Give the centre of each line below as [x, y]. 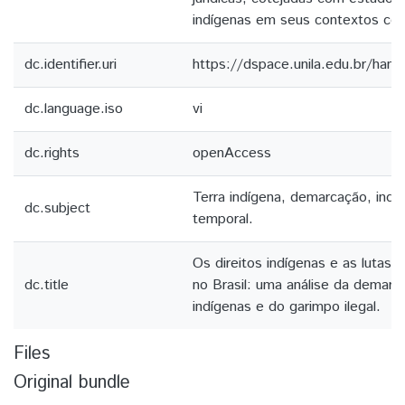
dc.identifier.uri [71, 65]
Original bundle [72, 383]
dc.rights [52, 153]
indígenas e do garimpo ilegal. [287, 307]
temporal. [223, 219]
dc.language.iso [74, 109]
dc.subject [57, 208]
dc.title [47, 285]
